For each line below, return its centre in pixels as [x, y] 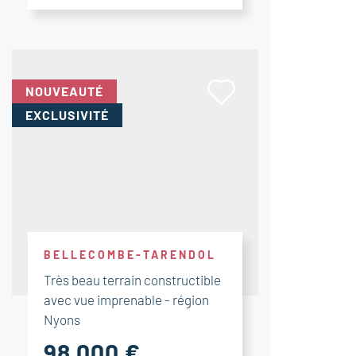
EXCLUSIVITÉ [67, 115]
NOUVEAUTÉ [64, 91]
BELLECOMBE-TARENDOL [130, 255]
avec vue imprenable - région [126, 300]
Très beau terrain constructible [132, 280]
